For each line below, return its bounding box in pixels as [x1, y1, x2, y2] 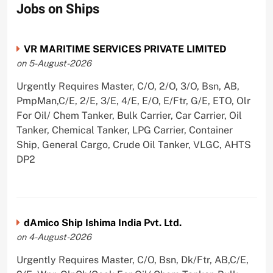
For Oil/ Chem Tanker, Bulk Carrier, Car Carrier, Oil [16, 110, 242, 122]
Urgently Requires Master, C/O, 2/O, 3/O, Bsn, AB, [16, 80, 239, 93]
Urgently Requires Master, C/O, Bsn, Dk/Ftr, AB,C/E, [16, 254, 249, 266]
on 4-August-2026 [16, 232, 91, 243]
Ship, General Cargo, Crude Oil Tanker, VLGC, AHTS [16, 139, 251, 151]
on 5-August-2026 [16, 58, 91, 69]
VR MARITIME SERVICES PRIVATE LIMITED [23, 43, 227, 55]
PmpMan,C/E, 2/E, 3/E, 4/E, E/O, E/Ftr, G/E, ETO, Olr [16, 95, 250, 107]
